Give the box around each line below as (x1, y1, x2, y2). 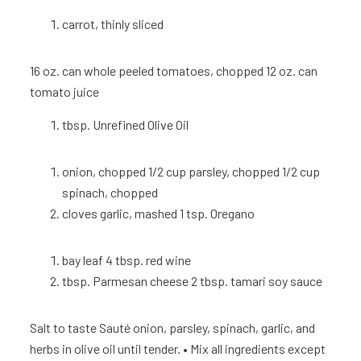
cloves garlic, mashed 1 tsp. (62, 205, 209, 222)
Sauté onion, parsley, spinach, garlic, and (99, 320, 316, 336)
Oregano (210, 205, 255, 222)
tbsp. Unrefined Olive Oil (62, 117, 189, 133)
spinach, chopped (62, 185, 159, 201)
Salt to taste (30, 320, 100, 336)
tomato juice (30, 84, 100, 100)
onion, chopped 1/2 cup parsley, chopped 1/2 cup (62, 164, 321, 180)
